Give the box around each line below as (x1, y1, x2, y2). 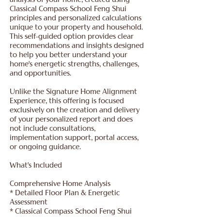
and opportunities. (10, 71, 71, 77)
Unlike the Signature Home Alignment (10, 89, 137, 96)
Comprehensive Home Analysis (10, 181, 110, 188)
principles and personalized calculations (10, 15, 141, 22)
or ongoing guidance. (10, 144, 81, 151)
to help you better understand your (10, 52, 127, 59)
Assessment (10, 200, 47, 206)
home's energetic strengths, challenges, (10, 62, 139, 68)
